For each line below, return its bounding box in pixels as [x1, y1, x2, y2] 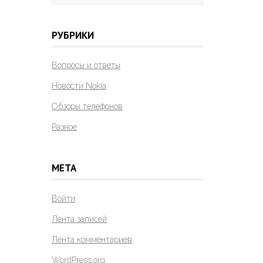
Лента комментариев [52, 234, 133, 244]
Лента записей [52, 214, 107, 224]
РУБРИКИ [52, 28, 95, 42]
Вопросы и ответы [52, 60, 121, 70]
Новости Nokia [52, 81, 107, 91]
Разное [52, 122, 77, 132]
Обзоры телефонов [52, 102, 123, 112]
